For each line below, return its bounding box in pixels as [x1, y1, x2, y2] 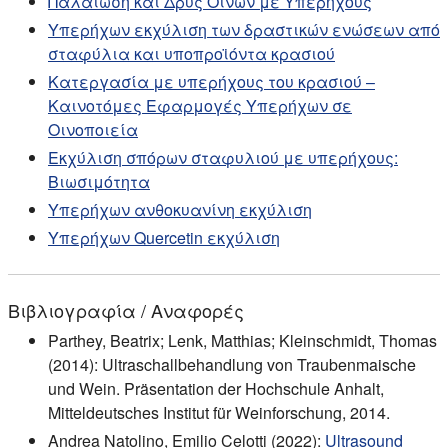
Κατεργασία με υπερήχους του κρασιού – [48, 70, 375, 94]
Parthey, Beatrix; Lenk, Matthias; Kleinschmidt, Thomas [48, 329, 437, 353]
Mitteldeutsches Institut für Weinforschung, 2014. [48, 401, 390, 425]
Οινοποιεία [48, 118, 138, 142]
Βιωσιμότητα [48, 170, 150, 194]
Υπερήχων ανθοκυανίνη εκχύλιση [48, 198, 312, 222]
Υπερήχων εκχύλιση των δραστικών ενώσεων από [48, 18, 440, 42]
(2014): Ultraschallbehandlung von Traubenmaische [48, 353, 416, 377]
